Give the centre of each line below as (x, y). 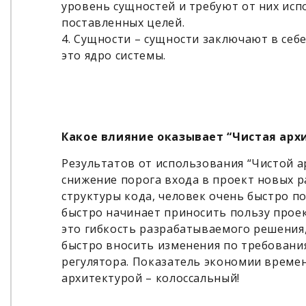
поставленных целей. (123, 23)
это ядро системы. (114, 55)
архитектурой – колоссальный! (151, 278)
